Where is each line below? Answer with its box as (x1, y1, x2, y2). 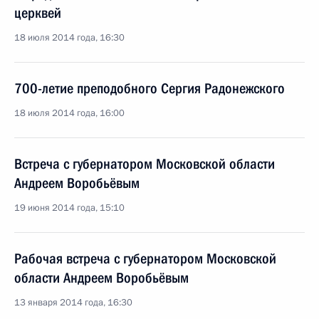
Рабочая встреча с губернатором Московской (14, 250, 276, 267)
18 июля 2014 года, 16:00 (14, 107, 125, 120)
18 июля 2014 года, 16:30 (14, 31, 125, 44)
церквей (14, 4, 61, 21)
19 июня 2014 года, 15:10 (14, 202, 125, 214)
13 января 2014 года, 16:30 (14, 296, 132, 309)
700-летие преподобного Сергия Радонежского (14, 80, 285, 97)
